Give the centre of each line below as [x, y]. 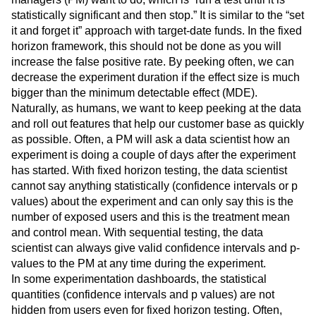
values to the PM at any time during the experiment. [139, 263]
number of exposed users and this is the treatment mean [151, 217]
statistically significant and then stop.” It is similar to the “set [158, 15]
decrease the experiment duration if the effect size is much [156, 77]
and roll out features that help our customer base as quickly [158, 124]
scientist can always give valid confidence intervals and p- [156, 248]
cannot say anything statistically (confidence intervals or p [154, 186]
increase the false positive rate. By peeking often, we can [153, 62]
